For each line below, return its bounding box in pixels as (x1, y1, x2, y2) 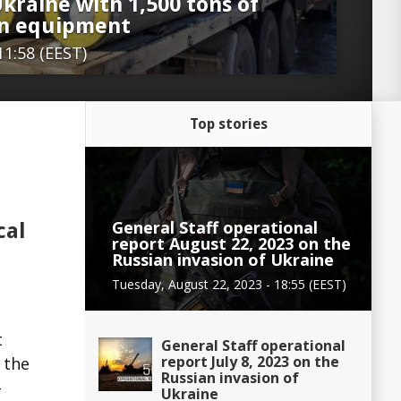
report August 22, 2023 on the (112, 232, 351, 254)
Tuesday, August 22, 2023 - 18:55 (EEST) (112, 275, 346, 293)
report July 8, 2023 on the (161, 351, 339, 371)
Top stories (190, 115, 268, 132)
